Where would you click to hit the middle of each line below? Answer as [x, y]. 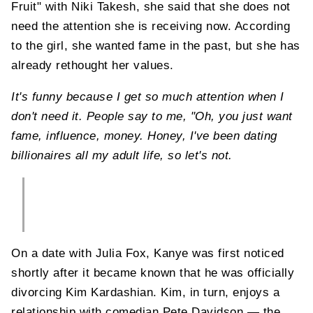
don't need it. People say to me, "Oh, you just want [152, 116]
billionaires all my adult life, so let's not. [122, 155]
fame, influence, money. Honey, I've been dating [144, 136]
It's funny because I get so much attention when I [148, 96]
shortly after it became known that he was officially [153, 272]
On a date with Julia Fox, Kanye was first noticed [148, 253]
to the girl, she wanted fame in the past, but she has [156, 45]
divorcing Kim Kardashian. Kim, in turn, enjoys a [145, 292]
